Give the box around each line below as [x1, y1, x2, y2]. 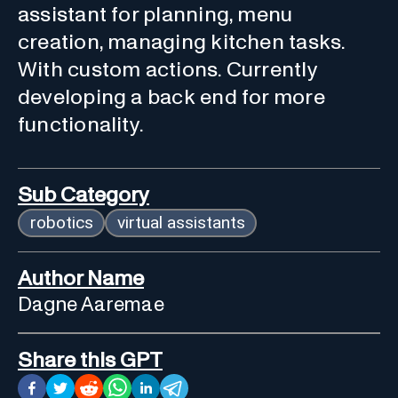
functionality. [18, 114, 145, 136]
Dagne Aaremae [18, 294, 164, 315]
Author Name [18, 267, 144, 290]
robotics [29, 211, 93, 233]
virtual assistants [116, 211, 245, 233]
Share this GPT [18, 349, 163, 371]
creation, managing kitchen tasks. [18, 31, 346, 53]
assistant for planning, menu [18, 4, 293, 26]
